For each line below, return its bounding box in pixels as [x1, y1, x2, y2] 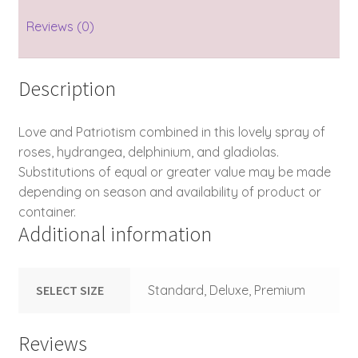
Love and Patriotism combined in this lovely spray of [18, 123, 325, 140]
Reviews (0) [26, 18, 94, 35]
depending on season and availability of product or [18, 183, 321, 200]
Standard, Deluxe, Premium [148, 281, 306, 298]
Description [18, 76, 116, 102]
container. [18, 203, 76, 220]
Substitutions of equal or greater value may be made [18, 163, 331, 180]
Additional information [18, 221, 212, 247]
